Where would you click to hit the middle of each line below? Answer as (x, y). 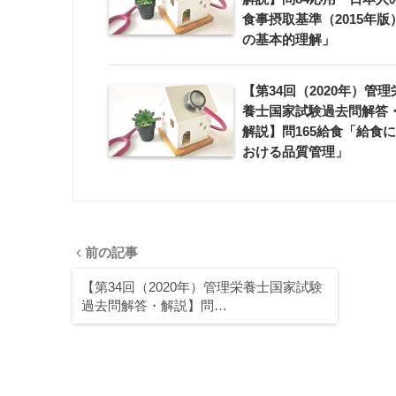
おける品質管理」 (295, 151)
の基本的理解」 (289, 39)
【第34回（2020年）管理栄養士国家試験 (202, 287)
